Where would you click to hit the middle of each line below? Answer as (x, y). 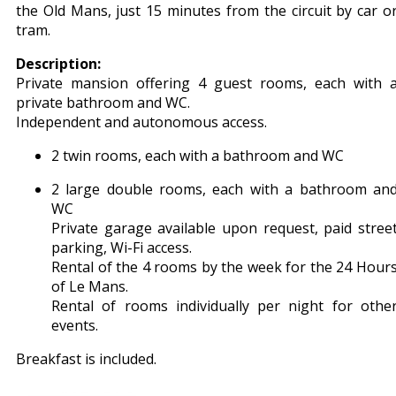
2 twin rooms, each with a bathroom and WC (198, 156)
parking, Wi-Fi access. (122, 247)
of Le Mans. (90, 286)
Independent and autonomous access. (141, 122)
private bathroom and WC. (103, 103)
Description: (58, 64)
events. (75, 325)
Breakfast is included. (86, 359)
